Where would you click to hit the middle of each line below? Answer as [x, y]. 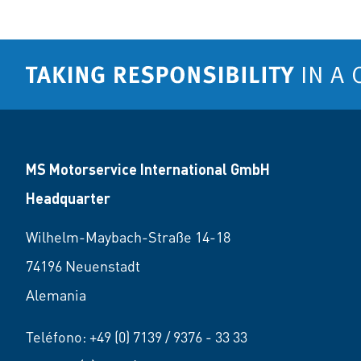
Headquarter [68, 198]
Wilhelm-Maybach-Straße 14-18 [128, 237]
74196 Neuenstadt [83, 266]
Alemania [56, 295]
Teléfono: [58, 336]
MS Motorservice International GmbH [148, 169]
